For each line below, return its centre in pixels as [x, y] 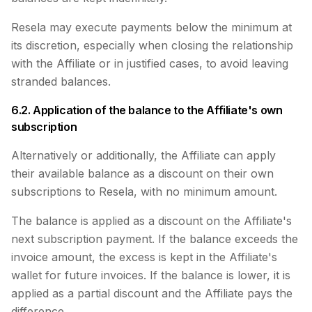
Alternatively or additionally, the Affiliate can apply [143, 155]
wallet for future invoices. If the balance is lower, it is [151, 275]
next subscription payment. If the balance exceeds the [155, 239]
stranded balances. [61, 81]
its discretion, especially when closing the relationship [152, 45]
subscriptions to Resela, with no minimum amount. [144, 192]
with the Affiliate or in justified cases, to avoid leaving [150, 63]
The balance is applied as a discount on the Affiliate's [151, 221]
